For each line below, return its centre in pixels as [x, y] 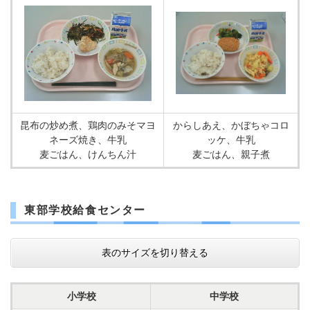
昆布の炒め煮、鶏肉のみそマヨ [88, 125]
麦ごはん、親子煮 [231, 154]
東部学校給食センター [85, 210]
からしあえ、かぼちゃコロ [231, 125]
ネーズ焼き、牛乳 [88, 140]
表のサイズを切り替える [155, 253]
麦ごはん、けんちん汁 [88, 154]
